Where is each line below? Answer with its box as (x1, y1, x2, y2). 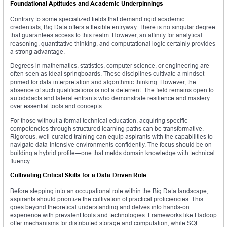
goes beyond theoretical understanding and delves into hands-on (10, 203, 190, 211)
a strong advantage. (10, 48, 65, 56)
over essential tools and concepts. (10, 102, 103, 110)
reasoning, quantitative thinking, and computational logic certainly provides (10, 40, 215, 48)
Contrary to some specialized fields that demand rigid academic (10, 15, 184, 23)
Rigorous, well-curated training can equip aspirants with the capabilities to (10, 133, 213, 141)
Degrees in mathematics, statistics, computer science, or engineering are (10, 62, 209, 70)
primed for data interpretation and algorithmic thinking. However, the (10, 78, 196, 86)
